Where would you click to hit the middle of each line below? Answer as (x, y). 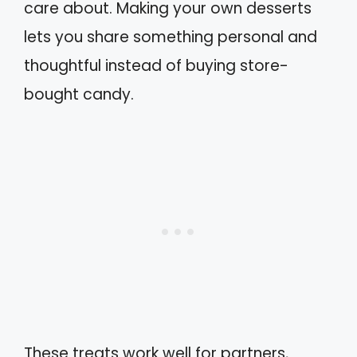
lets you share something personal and (171, 37)
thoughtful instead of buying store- (156, 66)
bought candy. (79, 95)
